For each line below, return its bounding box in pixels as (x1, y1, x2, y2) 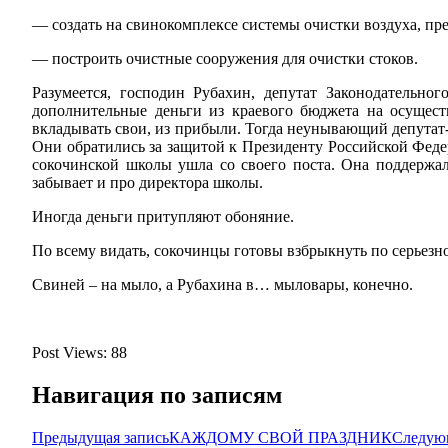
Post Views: (32, 343, 111, 361)
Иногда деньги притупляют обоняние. (32, 207, 294, 225)
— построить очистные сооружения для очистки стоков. (32, 49, 418, 67)
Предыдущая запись (32, 428, 169, 446)
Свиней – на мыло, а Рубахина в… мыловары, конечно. (32, 275, 413, 293)
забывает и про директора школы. (32, 173, 263, 191)
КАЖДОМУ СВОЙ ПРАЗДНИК (169, 428, 392, 446)
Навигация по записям (32, 381, 282, 408)
